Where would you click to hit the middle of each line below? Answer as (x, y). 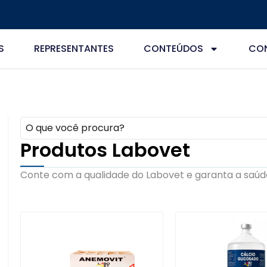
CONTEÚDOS (173, 49)
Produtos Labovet (105, 150)
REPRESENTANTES (74, 49)
